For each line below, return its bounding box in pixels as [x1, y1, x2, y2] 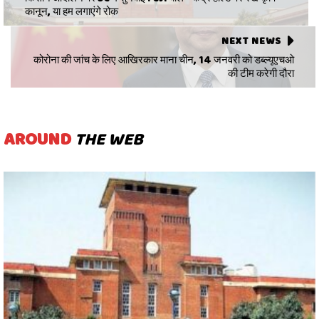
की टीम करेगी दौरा [228, 65, 294, 81]
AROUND [4, 126, 75, 151]
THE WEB [75, 126, 143, 151]
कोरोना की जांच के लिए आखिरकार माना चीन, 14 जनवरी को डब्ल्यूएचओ [33, 51, 294, 68]
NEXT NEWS [221, 33, 281, 48]
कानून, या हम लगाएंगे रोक [25, 3, 118, 19]
